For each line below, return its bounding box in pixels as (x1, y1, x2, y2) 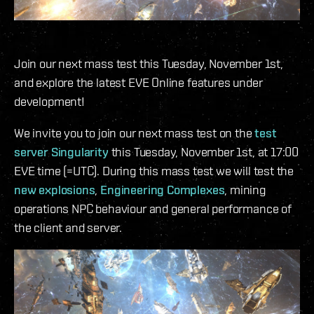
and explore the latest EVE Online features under (14, 74, 263, 90)
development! (14, 93, 90, 109)
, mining (224, 182, 266, 197)
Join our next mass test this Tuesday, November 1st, (14, 55, 283, 71)
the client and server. (14, 219, 123, 235)
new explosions (14, 182, 95, 197)
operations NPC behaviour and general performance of (14, 200, 292, 216)
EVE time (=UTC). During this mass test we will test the (14, 163, 294, 178)
